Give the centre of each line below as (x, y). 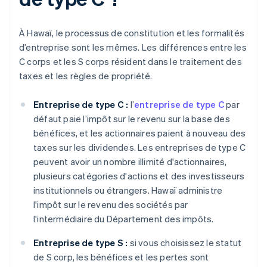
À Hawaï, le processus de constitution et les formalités (132, 33)
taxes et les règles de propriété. (86, 76)
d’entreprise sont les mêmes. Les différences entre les (133, 47)
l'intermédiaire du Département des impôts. (124, 219)
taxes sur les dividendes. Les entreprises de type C (140, 148)
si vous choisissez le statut (185, 243)
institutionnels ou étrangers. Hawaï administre (128, 190)
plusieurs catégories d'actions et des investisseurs (139, 176)
